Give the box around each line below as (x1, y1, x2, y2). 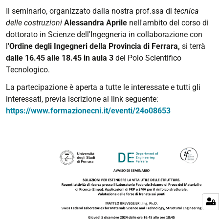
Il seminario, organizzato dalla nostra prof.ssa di (6, 6, 174, 16)
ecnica (176, 6, 198, 16)
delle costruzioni (6, 18, 64, 27)
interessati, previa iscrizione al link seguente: (6, 94, 160, 104)
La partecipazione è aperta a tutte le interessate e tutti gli (6, 83, 200, 92)
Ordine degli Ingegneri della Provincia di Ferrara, (9, 42, 182, 51)
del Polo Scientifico (113, 53, 181, 63)
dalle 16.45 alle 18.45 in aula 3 (6, 53, 113, 63)
